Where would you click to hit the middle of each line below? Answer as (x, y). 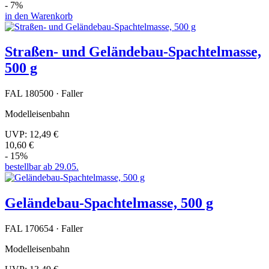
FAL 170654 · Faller (44, 229)
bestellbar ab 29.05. (42, 167)
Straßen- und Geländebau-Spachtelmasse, (133, 52)
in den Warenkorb (39, 16)
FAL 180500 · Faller (44, 94)
